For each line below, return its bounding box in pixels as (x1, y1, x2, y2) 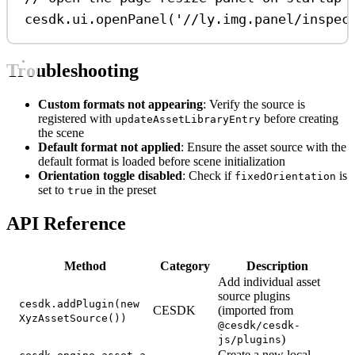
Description (246, 259, 308, 273)
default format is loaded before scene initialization (38, 154, 285, 168)
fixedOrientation (235, 170, 336, 182)
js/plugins (218, 334, 281, 346)
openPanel (96, 11, 168, 28)
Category (159, 259, 210, 273)
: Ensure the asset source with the (181, 139, 346, 154)
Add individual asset (218, 275, 320, 289)
